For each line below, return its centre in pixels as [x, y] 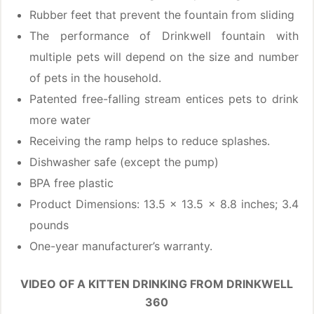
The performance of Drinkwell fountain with [164, 36]
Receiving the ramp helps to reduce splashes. [150, 141]
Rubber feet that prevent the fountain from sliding [162, 15]
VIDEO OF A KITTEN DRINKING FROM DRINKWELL [157, 284]
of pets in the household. [96, 78]
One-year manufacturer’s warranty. [121, 246]
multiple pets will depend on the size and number [164, 57]
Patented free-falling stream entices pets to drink [164, 99]
